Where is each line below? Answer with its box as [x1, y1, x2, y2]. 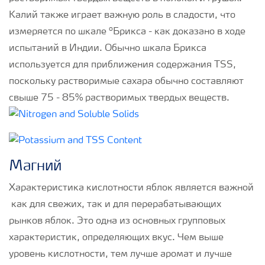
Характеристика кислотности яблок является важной [9, 183, 254, 193]
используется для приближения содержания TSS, [9, 60, 236, 70]
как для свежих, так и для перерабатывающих [9, 200, 221, 210]
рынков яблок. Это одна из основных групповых [9, 216, 225, 227]
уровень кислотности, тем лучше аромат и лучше [9, 250, 232, 260]
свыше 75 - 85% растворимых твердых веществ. [9, 93, 230, 103]
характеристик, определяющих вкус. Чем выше [9, 233, 224, 243]
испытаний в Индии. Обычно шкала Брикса [9, 44, 206, 53]
